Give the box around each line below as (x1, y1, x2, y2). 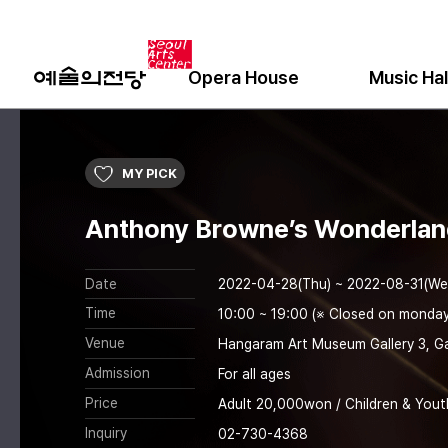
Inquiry (85, 425, 128, 441)
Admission (85, 365, 151, 381)
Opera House (187, 67, 299, 88)
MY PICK (121, 166, 177, 181)
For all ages (218, 366, 292, 382)
